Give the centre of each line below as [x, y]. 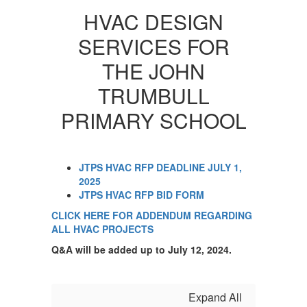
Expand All [215, 297]
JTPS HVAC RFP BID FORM [142, 195]
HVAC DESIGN [153, 22]
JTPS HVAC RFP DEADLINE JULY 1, [160, 167]
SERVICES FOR [153, 46]
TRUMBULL [153, 96]
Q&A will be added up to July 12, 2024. [142, 249]
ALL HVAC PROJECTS [102, 229]
